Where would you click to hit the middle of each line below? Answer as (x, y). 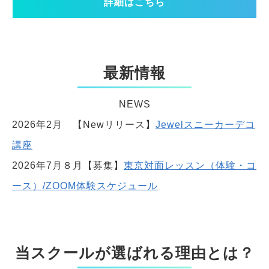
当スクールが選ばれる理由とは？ (134, 253)
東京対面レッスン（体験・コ (190, 166)
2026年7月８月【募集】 (68, 166)
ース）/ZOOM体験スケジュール (85, 186)
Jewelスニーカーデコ (205, 125)
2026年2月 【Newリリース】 (84, 125)
